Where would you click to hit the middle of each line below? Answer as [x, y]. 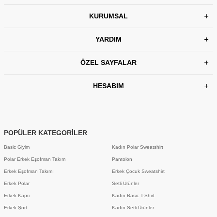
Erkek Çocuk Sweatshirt [138, 171]
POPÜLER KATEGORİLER [46, 132]
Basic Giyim [17, 147]
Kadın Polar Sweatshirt [138, 147]
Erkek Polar [17, 183]
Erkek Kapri [17, 195]
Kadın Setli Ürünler [133, 207]
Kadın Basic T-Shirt [133, 195]
